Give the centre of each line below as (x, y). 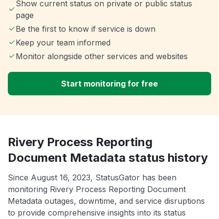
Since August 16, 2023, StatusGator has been (92, 177)
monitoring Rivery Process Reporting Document (97, 189)
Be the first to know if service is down (86, 29)
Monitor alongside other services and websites (102, 56)
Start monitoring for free (109, 83)
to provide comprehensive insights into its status (97, 212)
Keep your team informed (63, 42)
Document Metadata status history (108, 157)
